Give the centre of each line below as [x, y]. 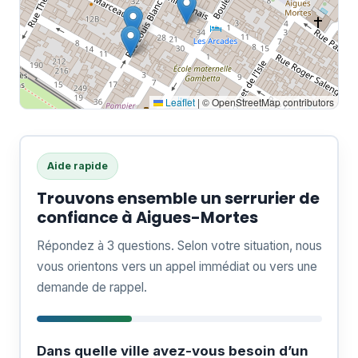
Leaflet [179, 102]
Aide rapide [77, 165]
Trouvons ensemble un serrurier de [178, 198]
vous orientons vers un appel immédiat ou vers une [177, 266]
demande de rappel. [91, 287]
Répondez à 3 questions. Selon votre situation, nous [179, 245]
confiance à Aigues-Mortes [147, 217]
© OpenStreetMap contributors [267, 102]
